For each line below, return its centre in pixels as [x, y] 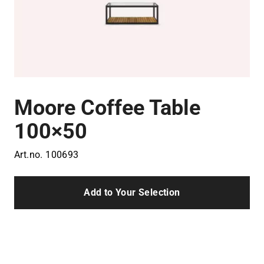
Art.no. [30, 154]
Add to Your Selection [132, 192]
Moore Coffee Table [107, 108]
